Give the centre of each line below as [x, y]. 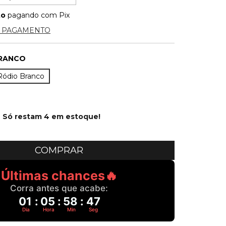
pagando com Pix [38, 15]
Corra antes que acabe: [59, 188]
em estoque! [75, 117]
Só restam [23, 117]
